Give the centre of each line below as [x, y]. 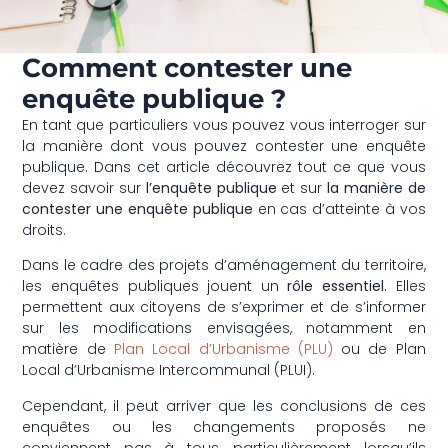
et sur [302, 187]
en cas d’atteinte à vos [339, 208]
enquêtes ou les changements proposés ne [224, 426]
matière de [68, 349]
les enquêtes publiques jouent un [155, 286]
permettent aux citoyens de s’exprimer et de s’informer [224, 307]
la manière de [376, 187]
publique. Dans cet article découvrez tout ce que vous [224, 166]
